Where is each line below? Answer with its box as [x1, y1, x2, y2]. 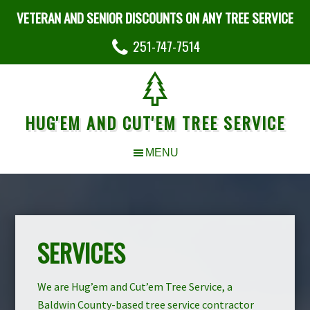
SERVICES [37, 234, 126, 271]
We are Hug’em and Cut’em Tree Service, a [37, 280, 233, 294]
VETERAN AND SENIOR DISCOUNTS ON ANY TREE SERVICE [17, 7, 293, 28]
